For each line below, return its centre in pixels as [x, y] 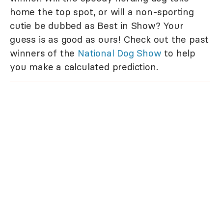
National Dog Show [120, 53]
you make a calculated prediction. [84, 67]
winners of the [44, 53]
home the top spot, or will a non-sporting [102, 12]
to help [179, 53]
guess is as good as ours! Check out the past [110, 39]
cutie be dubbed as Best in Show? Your [97, 25]
